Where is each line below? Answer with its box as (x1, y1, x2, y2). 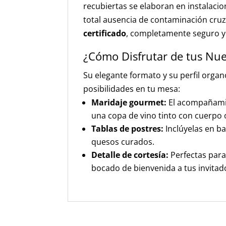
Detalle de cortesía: (91, 149, 169, 160)
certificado (83, 28, 127, 39)
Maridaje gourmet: (91, 97, 167, 108)
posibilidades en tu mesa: (83, 83, 181, 94)
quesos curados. (91, 136, 155, 147)
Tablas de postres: (91, 123, 164, 134)
